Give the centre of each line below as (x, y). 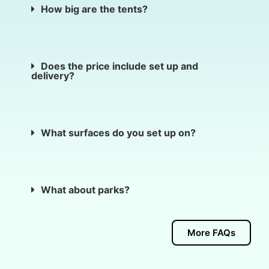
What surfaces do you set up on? (118, 133)
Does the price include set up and (119, 66)
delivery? (53, 76)
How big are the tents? (94, 9)
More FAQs (211, 233)
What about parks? (86, 190)
